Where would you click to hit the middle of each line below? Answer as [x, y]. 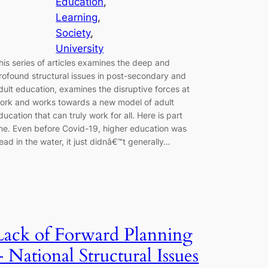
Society [73, 33]
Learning [77, 17]
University [80, 48]
